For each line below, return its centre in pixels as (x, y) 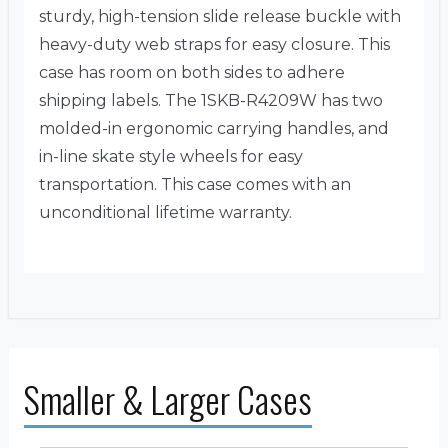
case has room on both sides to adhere (192, 73)
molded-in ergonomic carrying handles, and (214, 129)
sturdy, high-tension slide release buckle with (220, 17)
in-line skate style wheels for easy (171, 157)
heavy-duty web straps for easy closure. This (214, 45)
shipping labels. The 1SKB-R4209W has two (211, 101)
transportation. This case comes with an (195, 185)
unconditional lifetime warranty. (165, 213)
